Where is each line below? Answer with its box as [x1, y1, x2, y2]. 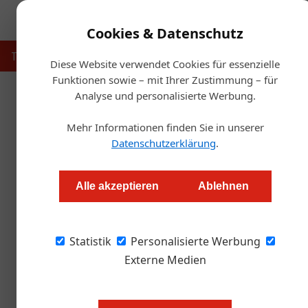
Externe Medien [124, 252, 206, 267]
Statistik [67, 234, 111, 249]
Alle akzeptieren [75, 180, 159, 192]
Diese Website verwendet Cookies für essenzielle [50, 57, 280, 71]
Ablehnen [197, 180, 249, 192]
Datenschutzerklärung [111, 136, 216, 150]
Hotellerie [162, 48, 212, 64]
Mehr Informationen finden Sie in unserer [66, 120, 264, 134]
